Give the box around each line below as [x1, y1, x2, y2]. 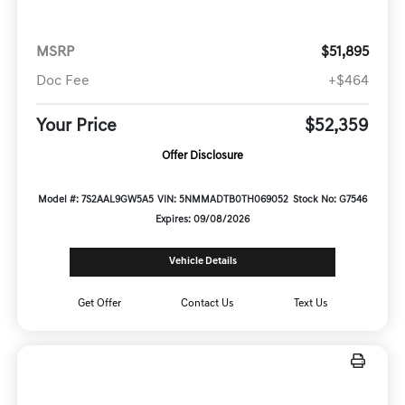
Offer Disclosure [162, 150, 243, 163]
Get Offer [77, 297, 121, 309]
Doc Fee [35, 74, 89, 89]
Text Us [294, 297, 328, 309]
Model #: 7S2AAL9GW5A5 [37, 195, 154, 206]
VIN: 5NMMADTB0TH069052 [157, 195, 289, 206]
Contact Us [181, 297, 234, 309]
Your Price [35, 118, 117, 137]
